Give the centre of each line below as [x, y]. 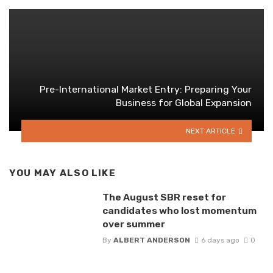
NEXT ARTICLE [211, 131]
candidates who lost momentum [179, 210]
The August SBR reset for [164, 197]
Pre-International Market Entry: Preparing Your [146, 90]
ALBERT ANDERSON [151, 240]
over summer [133, 224]
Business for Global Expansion [184, 103]
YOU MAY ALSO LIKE [62, 173]
